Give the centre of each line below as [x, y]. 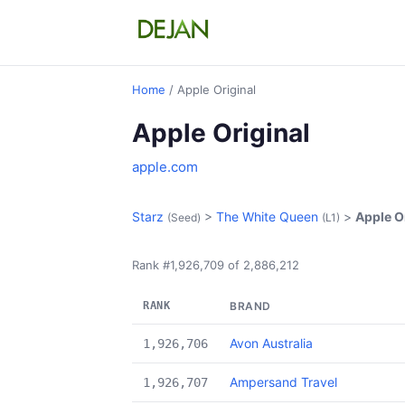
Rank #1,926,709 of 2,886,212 [216, 265]
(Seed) [184, 217]
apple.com [165, 167]
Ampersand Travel [283, 382]
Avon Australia [271, 343]
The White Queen [267, 217]
